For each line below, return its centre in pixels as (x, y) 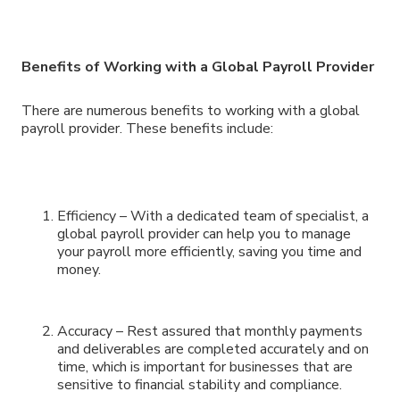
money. (79, 269)
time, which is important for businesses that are (205, 367)
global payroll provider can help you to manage (204, 233)
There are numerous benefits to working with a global (191, 111)
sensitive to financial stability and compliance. (200, 384)
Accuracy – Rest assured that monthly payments (210, 331)
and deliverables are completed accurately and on (213, 349)
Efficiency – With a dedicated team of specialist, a (213, 216)
